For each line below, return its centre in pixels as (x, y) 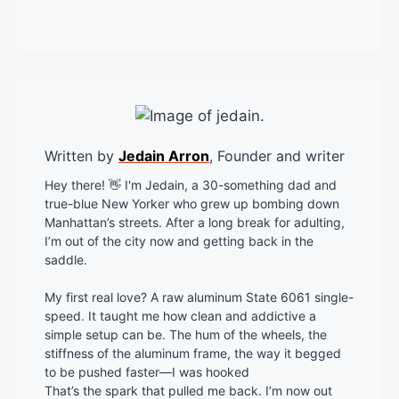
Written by (81, 156)
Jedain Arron (164, 156)
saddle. (66, 260)
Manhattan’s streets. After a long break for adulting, (195, 223)
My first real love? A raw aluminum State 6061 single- (199, 297)
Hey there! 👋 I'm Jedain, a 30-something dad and (191, 185)
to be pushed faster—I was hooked (147, 372)
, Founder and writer (277, 156)
